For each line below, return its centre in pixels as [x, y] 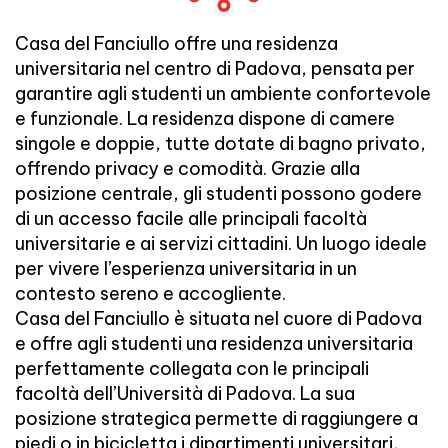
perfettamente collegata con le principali [192, 369]
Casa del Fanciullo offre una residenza [176, 44]
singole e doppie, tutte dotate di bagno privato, [220, 144]
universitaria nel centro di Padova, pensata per [215, 69]
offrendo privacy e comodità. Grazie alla [187, 169]
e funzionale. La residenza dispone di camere [205, 119]
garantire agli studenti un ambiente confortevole [223, 94]
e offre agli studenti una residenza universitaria [214, 344]
